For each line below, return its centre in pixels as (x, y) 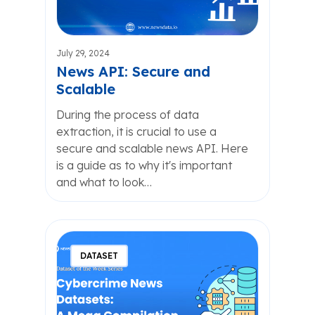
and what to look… (104, 182)
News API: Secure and (133, 71)
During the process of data (128, 115)
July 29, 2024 (83, 53)
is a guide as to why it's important (144, 165)
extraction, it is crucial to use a (136, 131)
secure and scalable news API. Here (152, 148)
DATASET (99, 256)
